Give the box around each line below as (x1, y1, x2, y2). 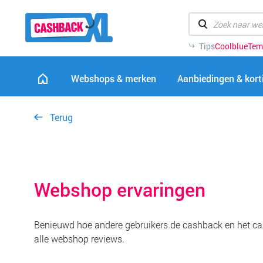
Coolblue (214, 41, 248, 52)
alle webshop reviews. (34, 232, 124, 245)
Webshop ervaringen (34, 177, 205, 202)
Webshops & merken (71, 72, 156, 85)
